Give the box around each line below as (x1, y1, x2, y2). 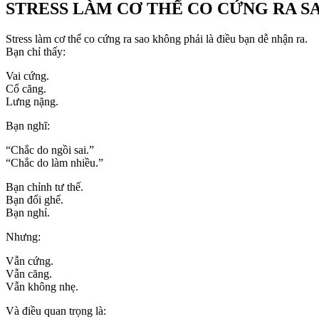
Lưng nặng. (6, 95, 58, 108)
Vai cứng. (6, 69, 49, 82)
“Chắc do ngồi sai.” (6, 143, 94, 156)
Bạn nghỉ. (6, 206, 50, 219)
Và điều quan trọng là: (6, 304, 106, 317)
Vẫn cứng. (6, 254, 53, 267)
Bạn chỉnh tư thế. (6, 180, 83, 193)
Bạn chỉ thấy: (6, 45, 66, 58)
